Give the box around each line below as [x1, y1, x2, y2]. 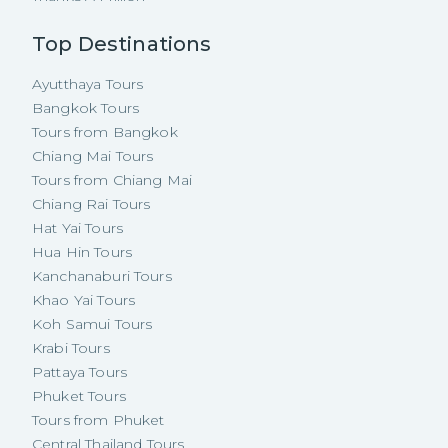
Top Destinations [32, 32, 212, 57]
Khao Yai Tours [32, 291, 136, 310]
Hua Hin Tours [32, 243, 132, 262]
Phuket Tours [32, 387, 126, 406]
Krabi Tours [32, 339, 110, 358]
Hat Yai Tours [32, 219, 123, 238]
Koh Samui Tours [32, 315, 153, 334]
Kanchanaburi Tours [32, 267, 172, 286]
